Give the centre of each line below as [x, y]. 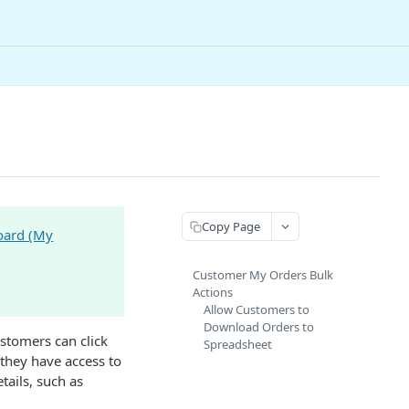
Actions [213, 292]
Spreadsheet [238, 344]
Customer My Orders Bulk [263, 275]
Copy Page [231, 226]
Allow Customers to [257, 309]
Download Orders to [259, 327]
